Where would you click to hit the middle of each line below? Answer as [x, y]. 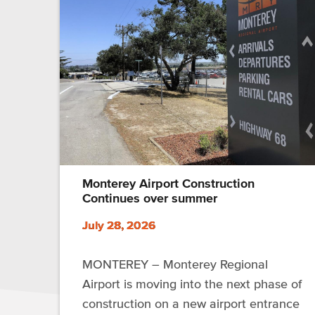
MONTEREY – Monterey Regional [175, 265]
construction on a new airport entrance [191, 304]
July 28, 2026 [119, 225]
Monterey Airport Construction [168, 184]
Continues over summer [150, 199]
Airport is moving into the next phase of [192, 284]
